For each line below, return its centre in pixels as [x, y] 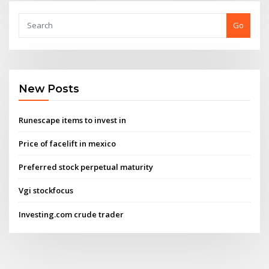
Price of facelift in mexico [68, 143]
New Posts [49, 89]
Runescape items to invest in [73, 120]
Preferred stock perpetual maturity [86, 167]
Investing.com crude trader [71, 214]
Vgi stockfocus [46, 191]
